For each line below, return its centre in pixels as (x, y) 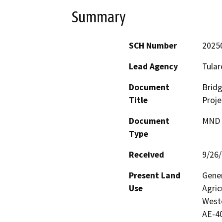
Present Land (155, 176)
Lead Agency (153, 67)
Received (146, 155)
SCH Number (153, 46)
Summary (99, 17)
